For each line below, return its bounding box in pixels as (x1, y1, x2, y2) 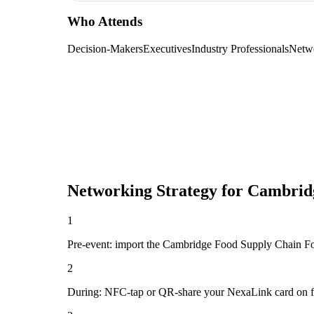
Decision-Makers (67, 43, 143, 55)
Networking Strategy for (67, 182, 247, 200)
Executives (143, 43, 191, 55)
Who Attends (67, 14, 142, 29)
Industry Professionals (191, 43, 289, 55)
